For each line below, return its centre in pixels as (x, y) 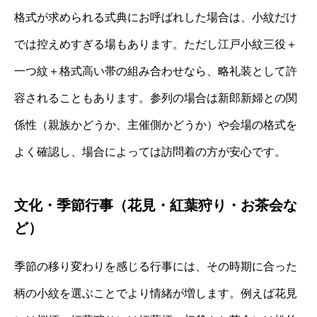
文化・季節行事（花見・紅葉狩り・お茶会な (156, 206)
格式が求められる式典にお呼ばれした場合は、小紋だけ (156, 18)
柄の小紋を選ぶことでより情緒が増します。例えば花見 (156, 294)
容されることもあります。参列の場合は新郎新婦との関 (156, 98)
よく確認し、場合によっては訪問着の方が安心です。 (150, 152)
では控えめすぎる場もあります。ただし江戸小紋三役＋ (156, 45)
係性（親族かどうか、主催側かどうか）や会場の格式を (156, 125)
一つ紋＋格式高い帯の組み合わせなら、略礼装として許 (156, 71)
